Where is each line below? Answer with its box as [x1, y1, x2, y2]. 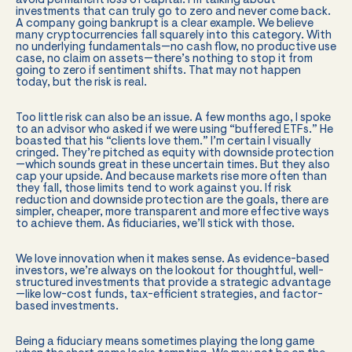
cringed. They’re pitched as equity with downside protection [16, 148, 334, 159]
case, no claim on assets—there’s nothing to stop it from [16, 53, 313, 65]
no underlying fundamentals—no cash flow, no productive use [16, 42, 336, 53]
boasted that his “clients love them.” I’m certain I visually [16, 136, 311, 148]
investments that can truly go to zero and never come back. [16, 6, 331, 18]
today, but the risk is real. [16, 77, 147, 89]
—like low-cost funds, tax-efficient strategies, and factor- [16, 289, 323, 301]
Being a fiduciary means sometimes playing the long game [16, 336, 314, 348]
